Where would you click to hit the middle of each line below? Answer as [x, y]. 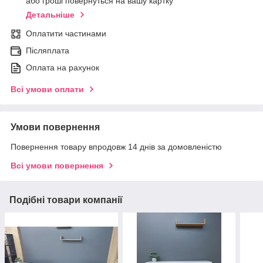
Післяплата [48, 51]
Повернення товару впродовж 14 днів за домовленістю [116, 147]
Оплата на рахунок [63, 68]
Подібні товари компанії [66, 200]
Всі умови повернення [57, 166]
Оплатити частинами [66, 34]
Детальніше [50, 15]
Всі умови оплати [47, 90]
